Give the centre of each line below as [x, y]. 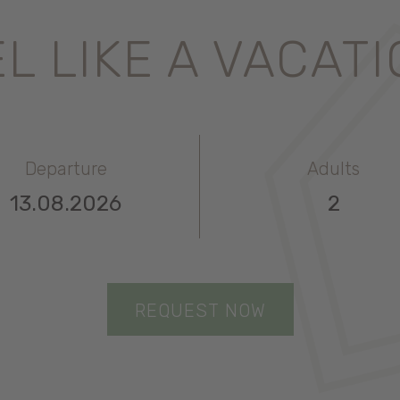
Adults [333, 168]
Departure [66, 168]
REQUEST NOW [200, 310]
